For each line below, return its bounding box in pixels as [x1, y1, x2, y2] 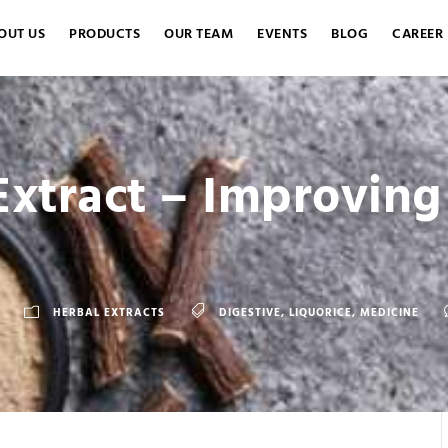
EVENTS [257, 23, 307, 46]
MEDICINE [360, 304, 419, 323]
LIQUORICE [289, 304, 352, 323]
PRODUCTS [69, 23, 140, 46]
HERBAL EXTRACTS [53, 304, 165, 323]
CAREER [392, 23, 443, 46]
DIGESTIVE [219, 304, 281, 323]
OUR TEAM [164, 23, 233, 46]
